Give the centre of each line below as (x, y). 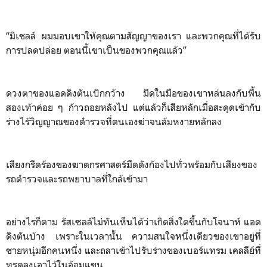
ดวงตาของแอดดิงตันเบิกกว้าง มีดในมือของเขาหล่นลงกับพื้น (133, 93)
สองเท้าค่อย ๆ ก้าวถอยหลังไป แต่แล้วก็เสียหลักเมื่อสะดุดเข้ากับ (133, 107)
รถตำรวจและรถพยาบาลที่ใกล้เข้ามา (77, 178)
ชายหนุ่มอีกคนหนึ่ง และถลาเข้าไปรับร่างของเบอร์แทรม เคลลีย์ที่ (133, 250)
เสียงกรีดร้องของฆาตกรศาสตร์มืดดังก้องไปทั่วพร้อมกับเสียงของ (132, 164)
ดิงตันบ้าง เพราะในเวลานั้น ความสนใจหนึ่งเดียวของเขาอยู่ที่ (133, 236)
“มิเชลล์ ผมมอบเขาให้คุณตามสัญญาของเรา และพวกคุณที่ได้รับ (133, 35)
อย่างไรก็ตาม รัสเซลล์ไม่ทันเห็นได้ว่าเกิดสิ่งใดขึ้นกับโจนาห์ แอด (133, 221)
